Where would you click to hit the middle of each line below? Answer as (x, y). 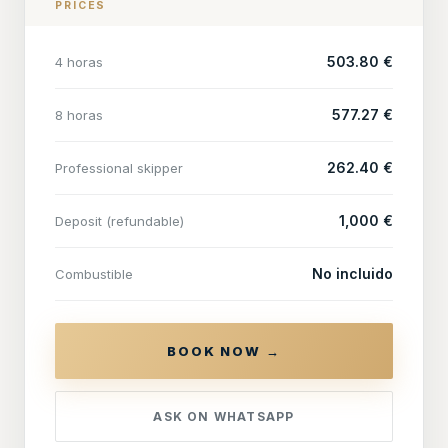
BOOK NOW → (224, 351)
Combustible (94, 274)
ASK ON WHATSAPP (224, 417)
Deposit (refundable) (119, 221)
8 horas (79, 115)
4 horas (79, 62)
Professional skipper (119, 168)
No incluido (352, 274)
